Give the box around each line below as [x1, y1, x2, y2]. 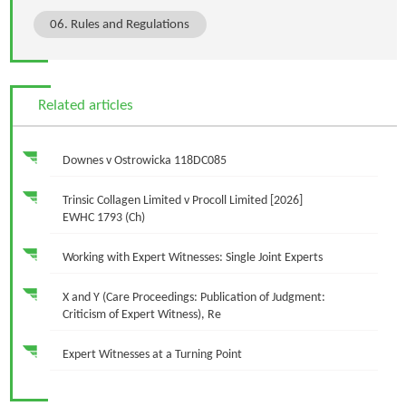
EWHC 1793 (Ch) [62, 210, 145, 225]
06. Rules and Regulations [50, 16, 190, 32]
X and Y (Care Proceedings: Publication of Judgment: [62, 290, 325, 304]
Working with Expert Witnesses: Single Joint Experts [62, 250, 323, 265]
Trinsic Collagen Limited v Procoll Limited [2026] [62, 193, 303, 208]
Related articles [37, 97, 133, 113]
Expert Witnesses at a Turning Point [62, 347, 242, 362]
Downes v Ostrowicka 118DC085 [62, 153, 227, 168]
